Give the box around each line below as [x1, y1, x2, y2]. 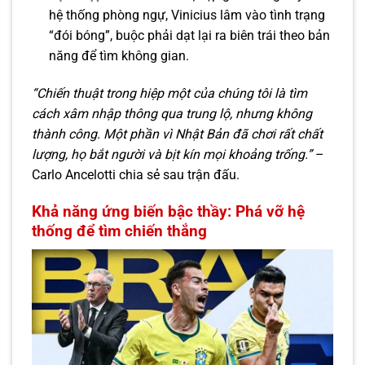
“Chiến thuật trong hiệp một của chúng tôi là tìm [32, 86, 307, 102]
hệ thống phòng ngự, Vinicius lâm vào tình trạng [48, 7, 325, 24]
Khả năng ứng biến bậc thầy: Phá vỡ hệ [32, 202, 305, 222]
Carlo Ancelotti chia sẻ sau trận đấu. [32, 167, 240, 183]
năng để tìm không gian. [48, 48, 189, 64]
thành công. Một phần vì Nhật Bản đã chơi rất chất [32, 126, 323, 143]
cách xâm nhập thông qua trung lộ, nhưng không [32, 106, 312, 122]
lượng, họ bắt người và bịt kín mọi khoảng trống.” [32, 147, 312, 163]
